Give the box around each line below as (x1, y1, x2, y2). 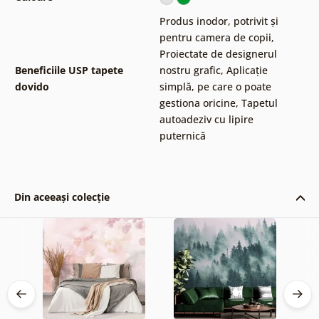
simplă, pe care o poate (159, 79, 271, 93)
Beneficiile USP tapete (14, 63, 123, 77)
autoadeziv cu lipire (159, 112, 253, 126)
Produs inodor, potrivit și (159, 14, 278, 28)
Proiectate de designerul (159, 46, 277, 61)
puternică (159, 128, 206, 142)
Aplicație (226, 63, 268, 77)
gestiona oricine (159, 95, 236, 110)
